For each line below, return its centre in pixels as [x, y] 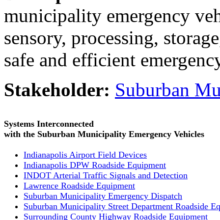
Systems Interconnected [49, 124]
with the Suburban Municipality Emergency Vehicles [104, 134]
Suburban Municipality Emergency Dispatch [103, 196]
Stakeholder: [57, 89]
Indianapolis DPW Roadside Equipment [95, 165]
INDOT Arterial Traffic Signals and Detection [106, 176]
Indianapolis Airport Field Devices [85, 155]
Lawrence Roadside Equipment [79, 186]
